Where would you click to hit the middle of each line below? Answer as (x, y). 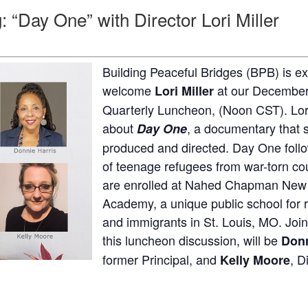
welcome (129, 90)
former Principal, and (161, 259)
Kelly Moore (255, 260)
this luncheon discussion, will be (192, 240)
